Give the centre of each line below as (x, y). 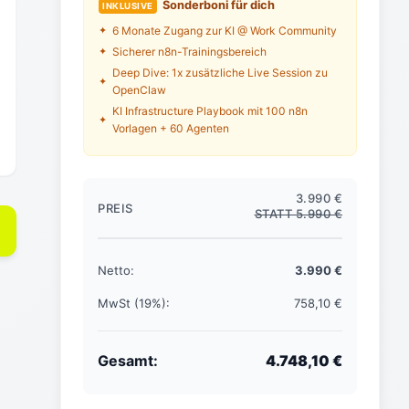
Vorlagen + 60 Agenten (171, 129)
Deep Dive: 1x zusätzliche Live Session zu (220, 73)
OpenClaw (139, 90)
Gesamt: (128, 361)
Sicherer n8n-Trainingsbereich (189, 52)
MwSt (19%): (134, 304)
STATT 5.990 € (298, 214)
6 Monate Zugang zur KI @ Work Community (225, 31)
